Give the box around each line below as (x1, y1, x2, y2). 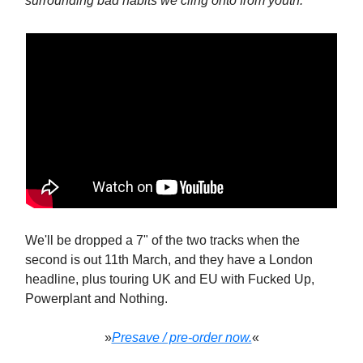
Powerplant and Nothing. (25, 292, 168, 306)
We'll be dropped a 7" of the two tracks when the (25, 233, 300, 248)
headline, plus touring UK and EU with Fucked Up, (25, 272, 314, 287)
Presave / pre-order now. (111, 331, 252, 345)
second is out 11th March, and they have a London (25, 253, 313, 267)
